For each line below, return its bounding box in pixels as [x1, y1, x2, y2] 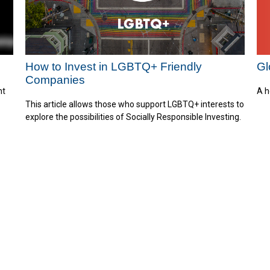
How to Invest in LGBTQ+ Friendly [25, 60, 202, 74]
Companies [25, 74, 86, 87]
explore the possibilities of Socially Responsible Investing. [25, 111, 242, 122]
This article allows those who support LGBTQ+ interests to [25, 99, 245, 109]
